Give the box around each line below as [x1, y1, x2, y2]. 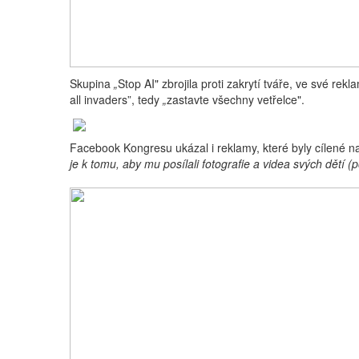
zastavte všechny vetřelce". [167, 91, 305, 107]
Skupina [70, 75, 114, 91]
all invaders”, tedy [70, 91, 163, 107]
